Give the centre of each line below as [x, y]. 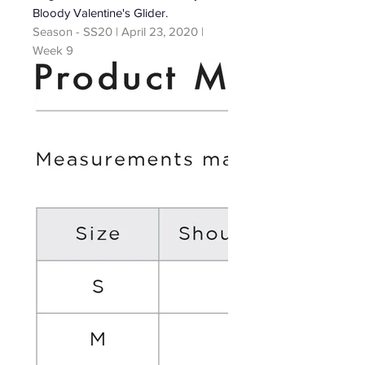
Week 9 [53, 50]
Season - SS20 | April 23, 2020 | [118, 31]
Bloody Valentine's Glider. [100, 12]
